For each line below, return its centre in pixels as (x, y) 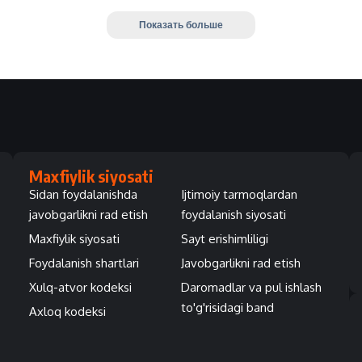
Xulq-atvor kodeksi (80, 287)
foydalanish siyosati (233, 214)
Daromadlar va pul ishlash (251, 287)
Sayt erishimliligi (224, 238)
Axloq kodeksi (67, 311)
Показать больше (181, 24)
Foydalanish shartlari (84, 263)
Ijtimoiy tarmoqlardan (239, 194)
